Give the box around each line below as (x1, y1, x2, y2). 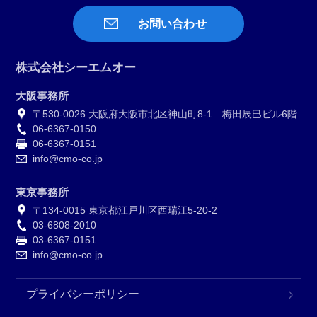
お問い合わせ (137, 18, 207, 30)
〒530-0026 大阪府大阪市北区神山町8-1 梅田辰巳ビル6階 (33, 108, 298, 120)
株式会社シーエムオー (16, 61, 137, 74)
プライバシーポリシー (26, 288, 140, 300)
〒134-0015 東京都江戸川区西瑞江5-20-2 (33, 204, 218, 216)
